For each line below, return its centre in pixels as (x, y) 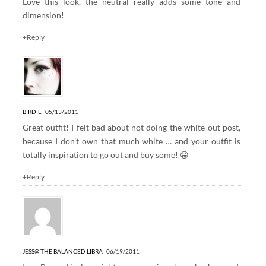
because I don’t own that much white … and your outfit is (132, 141)
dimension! (43, 15)
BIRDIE (32, 111)
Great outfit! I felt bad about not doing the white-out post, (132, 127)
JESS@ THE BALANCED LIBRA (62, 251)
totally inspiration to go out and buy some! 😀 (105, 154)
